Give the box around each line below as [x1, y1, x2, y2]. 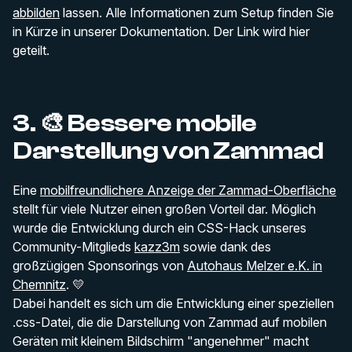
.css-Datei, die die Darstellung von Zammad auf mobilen [13, 314, 327, 331]
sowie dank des [180, 239, 271, 255]
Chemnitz [13, 277, 66, 293]
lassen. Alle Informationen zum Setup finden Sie [60, 5, 334, 21]
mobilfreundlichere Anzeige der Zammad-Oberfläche [40, 182, 336, 199]
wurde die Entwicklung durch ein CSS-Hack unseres [13, 220, 306, 236]
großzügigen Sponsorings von [13, 258, 187, 274]
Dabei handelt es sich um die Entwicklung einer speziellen [13, 295, 334, 312]
